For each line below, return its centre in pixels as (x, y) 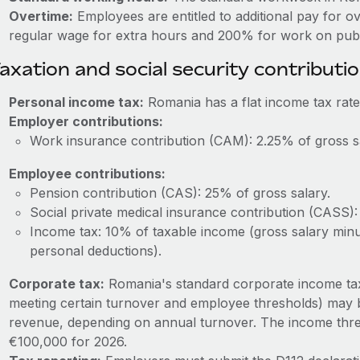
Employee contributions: (87, 174)
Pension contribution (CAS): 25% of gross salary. (180, 193)
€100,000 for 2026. (67, 342)
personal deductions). (95, 251)
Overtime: (41, 16)
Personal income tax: (76, 102)
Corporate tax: (56, 284)
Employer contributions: (86, 121)
